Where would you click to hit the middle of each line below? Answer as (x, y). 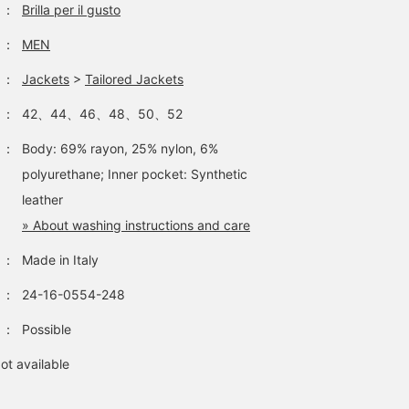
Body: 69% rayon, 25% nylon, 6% (120, 148)
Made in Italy (60, 260)
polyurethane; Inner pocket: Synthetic (135, 174)
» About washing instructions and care (136, 225)
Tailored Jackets (134, 79)
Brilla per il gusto (71, 10)
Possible (47, 329)
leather (42, 199)
